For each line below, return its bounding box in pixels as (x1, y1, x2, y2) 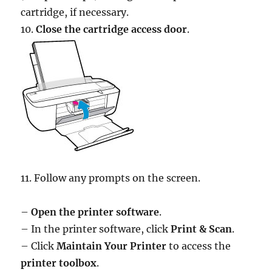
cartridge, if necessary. (21, 5, 129, 18)
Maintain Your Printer (56, 239, 167, 252)
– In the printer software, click (21, 222, 171, 235)
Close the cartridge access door (36, 22, 188, 35)
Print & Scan (171, 222, 233, 235)
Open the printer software (31, 205, 160, 218)
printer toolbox (21, 256, 97, 269)
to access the (166, 239, 231, 252)
